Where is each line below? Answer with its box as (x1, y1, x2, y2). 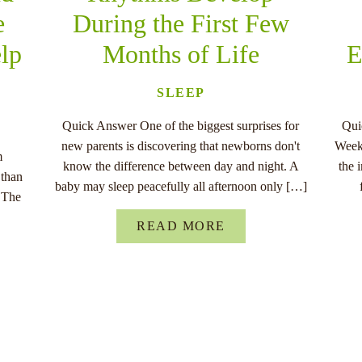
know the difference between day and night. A (62, 158, 299, 173)
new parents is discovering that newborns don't (61, 138, 301, 153)
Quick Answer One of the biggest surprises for (62, 118, 300, 133)
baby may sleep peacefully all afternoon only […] (54, 179, 307, 193)
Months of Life (102, 39, 259, 69)
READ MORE (137, 218, 225, 233)
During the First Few (72, 8, 289, 38)
